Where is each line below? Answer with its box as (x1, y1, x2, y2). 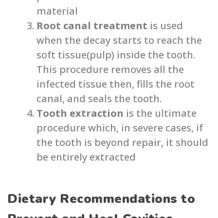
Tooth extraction (36, 107, 126, 120)
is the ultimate (126, 107, 197, 120)
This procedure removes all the (36, 63, 184, 76)
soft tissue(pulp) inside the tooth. (36, 48, 195, 62)
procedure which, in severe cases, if (36, 121, 203, 135)
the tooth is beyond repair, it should (36, 136, 208, 149)
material (36, 4, 78, 18)
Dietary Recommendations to (7, 190, 195, 208)
